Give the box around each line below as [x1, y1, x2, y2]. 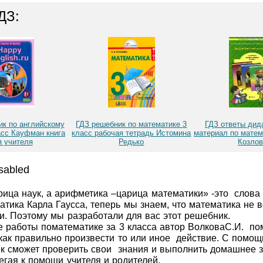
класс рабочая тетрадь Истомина [72, 129, 191, 137]
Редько [119, 137, 144, 146]
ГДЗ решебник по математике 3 [76, 120, 187, 129]
